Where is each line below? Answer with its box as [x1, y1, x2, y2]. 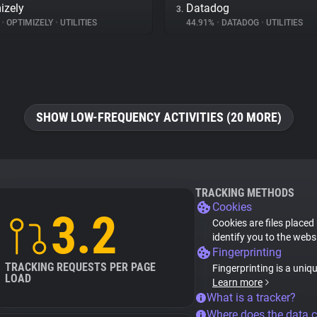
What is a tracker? [207, 291, 296, 304]
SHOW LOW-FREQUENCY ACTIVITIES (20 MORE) [35, 110, 282, 125]
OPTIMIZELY [4, 18, 55, 28]
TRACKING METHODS [195, 186, 294, 200]
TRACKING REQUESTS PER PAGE [5, 260, 156, 274]
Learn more [212, 277, 263, 288]
